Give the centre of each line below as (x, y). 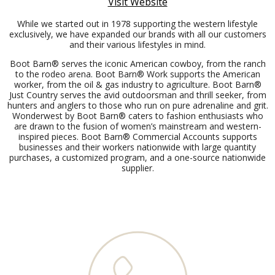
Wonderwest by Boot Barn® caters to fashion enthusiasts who (137, 115)
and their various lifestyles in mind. (137, 44)
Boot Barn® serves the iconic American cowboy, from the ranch (137, 63)
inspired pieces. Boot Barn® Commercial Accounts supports (137, 136)
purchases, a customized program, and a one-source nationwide (137, 157)
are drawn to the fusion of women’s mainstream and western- (137, 126)
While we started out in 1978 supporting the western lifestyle (137, 23)
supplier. (137, 168)
